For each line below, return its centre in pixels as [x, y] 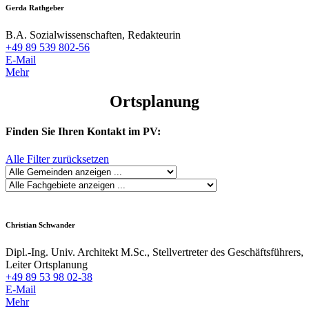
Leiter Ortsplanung [47, 265]
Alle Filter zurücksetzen [57, 159]
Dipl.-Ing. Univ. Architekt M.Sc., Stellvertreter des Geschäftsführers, [154, 252]
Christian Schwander [40, 225]
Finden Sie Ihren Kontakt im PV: [83, 132]
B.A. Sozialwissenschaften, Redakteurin [93, 35]
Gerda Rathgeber [35, 8]
